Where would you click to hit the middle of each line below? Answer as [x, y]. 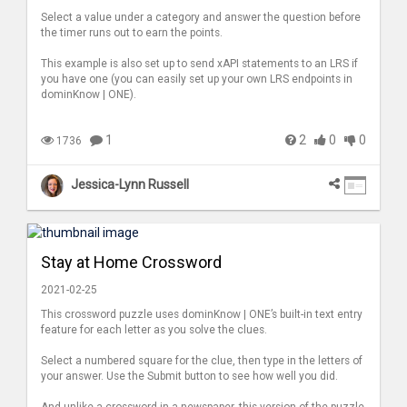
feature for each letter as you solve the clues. [154, 329]
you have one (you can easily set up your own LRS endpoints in [197, 79]
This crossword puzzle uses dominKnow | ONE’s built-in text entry [202, 314]
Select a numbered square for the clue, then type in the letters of [202, 360]
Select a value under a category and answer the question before [201, 18]
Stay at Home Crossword [131, 262]
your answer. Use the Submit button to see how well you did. [189, 376]
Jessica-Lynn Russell [130, 185]
